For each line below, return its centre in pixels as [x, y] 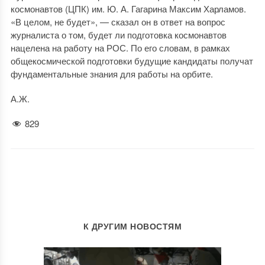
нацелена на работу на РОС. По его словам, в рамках [120, 48]
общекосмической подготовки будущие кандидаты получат [132, 61]
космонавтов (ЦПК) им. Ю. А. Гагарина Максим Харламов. [128, 9]
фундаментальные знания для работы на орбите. [112, 74]
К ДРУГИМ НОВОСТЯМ [132, 226]
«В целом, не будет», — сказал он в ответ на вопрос [118, 22]
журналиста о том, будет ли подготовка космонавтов [118, 35]
